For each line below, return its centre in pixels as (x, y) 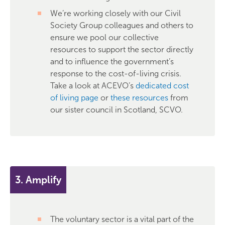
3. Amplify (38, 180)
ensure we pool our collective (104, 37)
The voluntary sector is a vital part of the (122, 219)
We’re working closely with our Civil (116, 13)
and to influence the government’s (112, 62)
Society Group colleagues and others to (122, 25)
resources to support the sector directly (122, 49)
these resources (139, 98)
